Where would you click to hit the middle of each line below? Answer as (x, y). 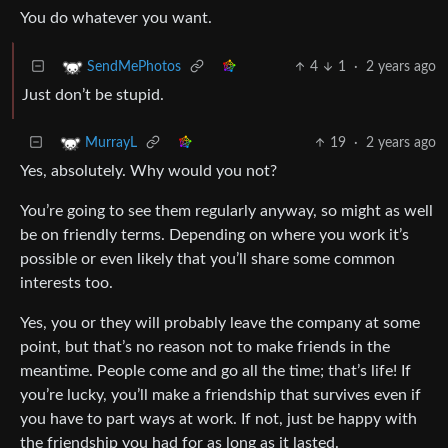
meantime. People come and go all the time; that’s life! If (215, 370)
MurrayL (111, 143)
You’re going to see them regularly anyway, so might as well (226, 210)
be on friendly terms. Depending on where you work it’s (214, 234)
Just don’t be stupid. (93, 94)
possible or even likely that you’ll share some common (207, 258)
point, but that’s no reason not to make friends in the (205, 346)
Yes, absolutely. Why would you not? (148, 170)
